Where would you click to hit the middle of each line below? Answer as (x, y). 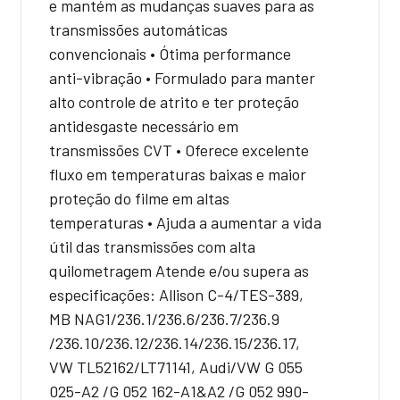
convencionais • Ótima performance (170, 53)
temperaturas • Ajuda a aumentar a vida (185, 222)
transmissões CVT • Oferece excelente (179, 150)
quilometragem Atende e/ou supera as (179, 270)
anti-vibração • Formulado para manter (182, 77)
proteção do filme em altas (139, 198)
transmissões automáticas (138, 29)
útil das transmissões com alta (152, 246)
